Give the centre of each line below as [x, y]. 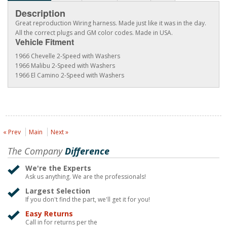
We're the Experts [58, 168]
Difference [86, 151]
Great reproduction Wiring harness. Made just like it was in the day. [111, 23]
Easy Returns [49, 214]
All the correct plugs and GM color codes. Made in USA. [94, 33]
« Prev [12, 132]
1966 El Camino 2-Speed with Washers [70, 75]
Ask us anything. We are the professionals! [86, 177]
